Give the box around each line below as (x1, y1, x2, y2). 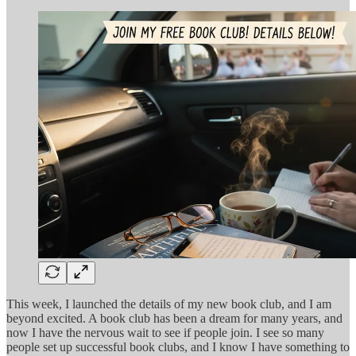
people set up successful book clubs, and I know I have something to (6, 339, 350, 354)
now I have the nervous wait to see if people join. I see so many (6, 325, 324, 339)
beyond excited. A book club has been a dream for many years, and (6, 311, 342, 325)
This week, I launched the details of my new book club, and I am (6, 296, 331, 311)
